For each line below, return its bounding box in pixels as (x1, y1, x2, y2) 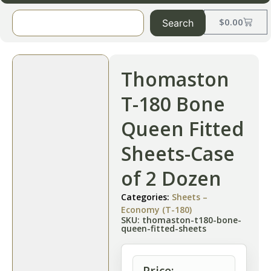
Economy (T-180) (121, 204, 192, 215)
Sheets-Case (121, 140, 235, 166)
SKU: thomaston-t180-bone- (121, 214, 241, 226)
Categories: (121, 191, 172, 203)
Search (162, 17, 194, 29)
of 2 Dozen (121, 165, 221, 191)
